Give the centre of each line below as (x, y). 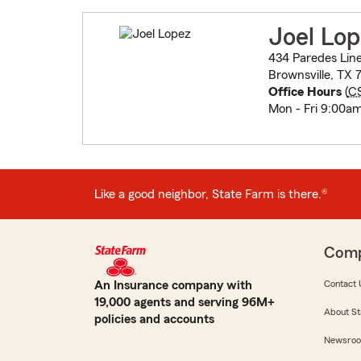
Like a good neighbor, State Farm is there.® (211, 194)
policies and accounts (154, 320)
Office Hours (305, 92)
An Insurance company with (173, 286)
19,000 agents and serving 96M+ (185, 303)
